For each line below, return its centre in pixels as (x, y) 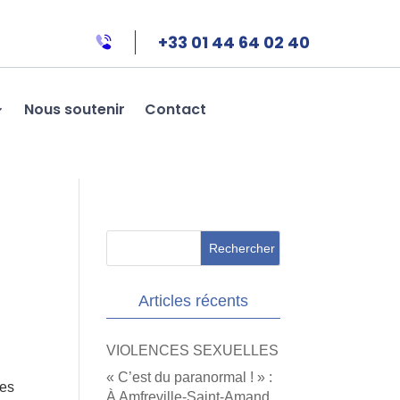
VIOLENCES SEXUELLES (193, 350)
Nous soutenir (74, 109)
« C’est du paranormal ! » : (190, 377)
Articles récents (193, 301)
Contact (175, 109)
